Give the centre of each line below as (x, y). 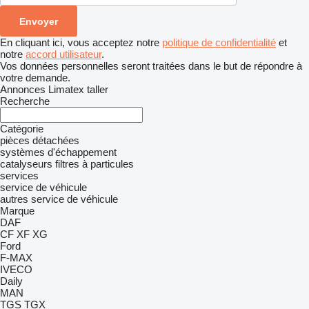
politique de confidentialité (219, 42)
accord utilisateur (63, 54)
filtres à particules (94, 164)
